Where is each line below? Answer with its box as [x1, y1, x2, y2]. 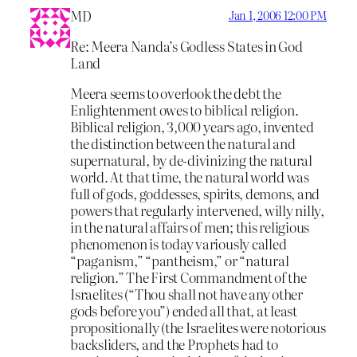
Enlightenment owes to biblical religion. [70, 100, 299, 120]
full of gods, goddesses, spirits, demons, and [70, 183, 320, 204]
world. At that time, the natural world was [70, 167, 309, 187]
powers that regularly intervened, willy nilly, [70, 200, 324, 221]
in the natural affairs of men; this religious [70, 217, 310, 237]
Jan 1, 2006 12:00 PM [228, 6, 327, 23]
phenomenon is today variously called [70, 233, 287, 254]
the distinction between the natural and [70, 133, 296, 154]
